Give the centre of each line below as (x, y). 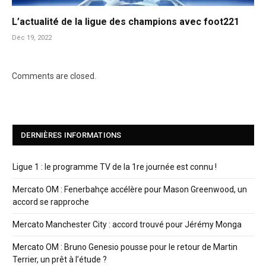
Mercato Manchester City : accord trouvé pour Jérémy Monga (127, 225)
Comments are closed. (54, 76)
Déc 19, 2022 (32, 38)
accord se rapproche (51, 202)
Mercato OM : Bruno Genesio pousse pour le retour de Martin (125, 247)
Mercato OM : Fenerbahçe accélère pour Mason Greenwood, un (130, 190)
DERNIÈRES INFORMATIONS (71, 135)
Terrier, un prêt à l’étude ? (60, 260)
